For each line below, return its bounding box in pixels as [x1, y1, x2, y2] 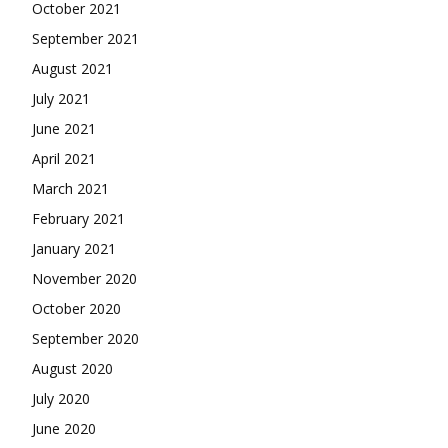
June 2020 [32, 419, 96, 439]
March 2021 [32, 179, 109, 199]
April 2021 [32, 149, 96, 169]
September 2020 [32, 329, 139, 349]
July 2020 [32, 389, 90, 409]
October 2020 [32, 299, 121, 319]
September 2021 [32, 29, 139, 49]
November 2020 [32, 269, 137, 289]
